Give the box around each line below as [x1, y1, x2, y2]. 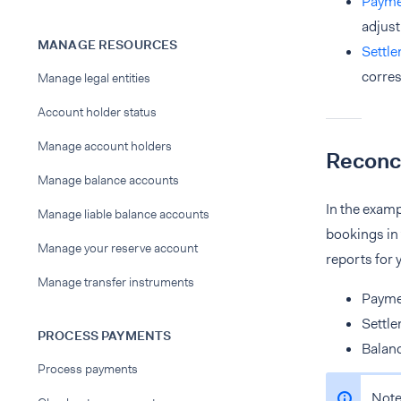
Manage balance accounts [38, 172, 179, 188]
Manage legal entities [38, 70, 150, 86]
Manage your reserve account [38, 240, 198, 256]
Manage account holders [38, 138, 172, 154]
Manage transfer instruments [38, 274, 194, 290]
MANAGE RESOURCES [38, 37, 178, 53]
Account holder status [38, 104, 157, 120]
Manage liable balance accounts [38, 206, 209, 222]
